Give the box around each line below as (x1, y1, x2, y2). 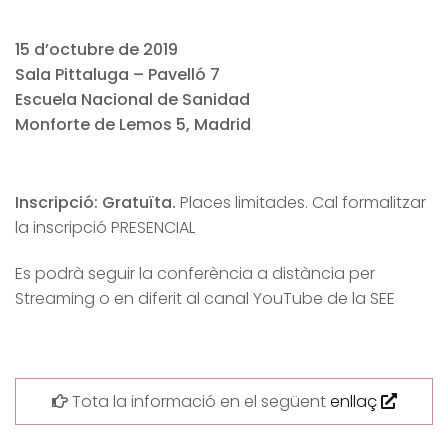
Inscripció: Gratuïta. (15, 191, 176, 215)
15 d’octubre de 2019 (15, 37, 178, 61)
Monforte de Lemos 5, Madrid (15, 112, 251, 136)
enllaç (329, 389, 381, 413)
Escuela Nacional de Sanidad (15, 87, 250, 111)
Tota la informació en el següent (67, 389, 330, 413)
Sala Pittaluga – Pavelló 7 (15, 62, 220, 86)
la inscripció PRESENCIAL (15, 216, 195, 240)
